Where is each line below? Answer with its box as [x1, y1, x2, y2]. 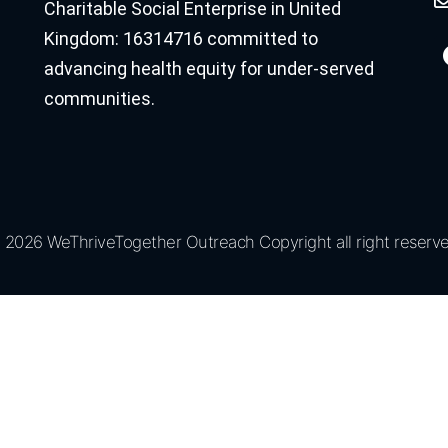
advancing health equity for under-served [43, 58, 374, 80]
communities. [43, 88, 155, 110]
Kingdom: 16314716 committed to [43, 28, 318, 50]
